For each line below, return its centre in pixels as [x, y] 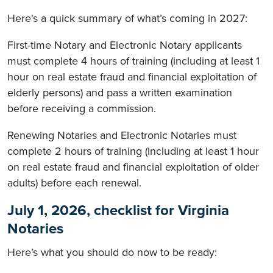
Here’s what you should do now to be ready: [112, 253]
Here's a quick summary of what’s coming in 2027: [127, 19]
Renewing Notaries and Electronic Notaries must [122, 136]
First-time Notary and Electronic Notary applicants [125, 45]
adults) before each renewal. [74, 183]
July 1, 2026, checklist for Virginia [118, 211]
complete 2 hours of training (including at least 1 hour [133, 151]
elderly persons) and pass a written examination [120, 93]
